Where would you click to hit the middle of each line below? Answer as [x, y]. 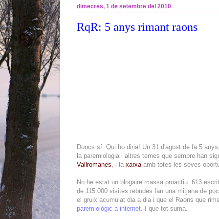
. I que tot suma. [164, 208]
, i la [119, 164]
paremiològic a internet [109, 208]
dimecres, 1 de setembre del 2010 [124, 7]
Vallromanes [94, 164]
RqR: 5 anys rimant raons [137, 27]
